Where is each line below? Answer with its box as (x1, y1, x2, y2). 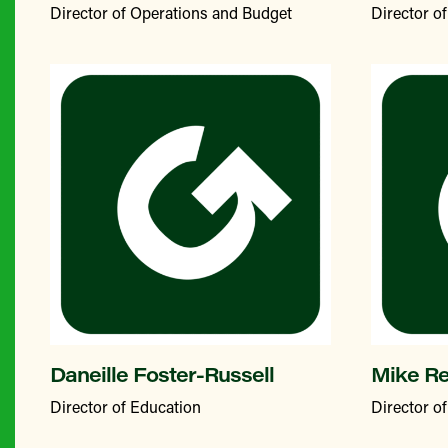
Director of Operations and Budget (50, 2, 292, 23)
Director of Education (50, 396, 201, 417)
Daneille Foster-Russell (50, 360, 274, 387)
